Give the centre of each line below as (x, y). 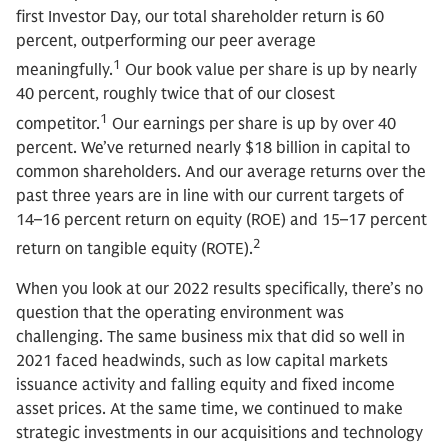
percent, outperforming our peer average (166, 41)
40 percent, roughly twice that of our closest (175, 94)
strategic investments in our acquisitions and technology (219, 432)
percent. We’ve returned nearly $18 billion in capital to (213, 147)
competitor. (58, 123)
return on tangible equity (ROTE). (134, 248)
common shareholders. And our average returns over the (221, 171)
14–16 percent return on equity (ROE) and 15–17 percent (221, 219)
